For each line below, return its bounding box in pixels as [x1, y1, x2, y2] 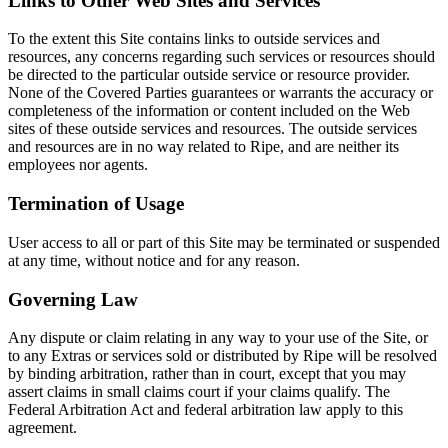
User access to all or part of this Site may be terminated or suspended [8, 233, 440, 251]
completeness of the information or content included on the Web [8, 102, 410, 120]
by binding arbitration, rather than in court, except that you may [8, 365, 406, 383]
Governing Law [8, 288, 138, 310]
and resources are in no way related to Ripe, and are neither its [8, 138, 399, 156]
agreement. [8, 419, 77, 437]
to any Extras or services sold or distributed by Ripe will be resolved [8, 347, 437, 365]
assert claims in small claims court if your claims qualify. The [8, 383, 390, 401]
